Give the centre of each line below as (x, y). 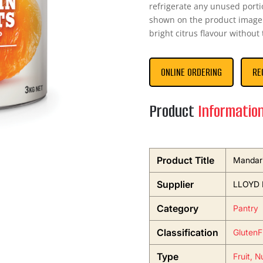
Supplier (175, 185)
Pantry (245, 208)
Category (177, 209)
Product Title (185, 161)
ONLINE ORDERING (191, 73)
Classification (187, 233)
